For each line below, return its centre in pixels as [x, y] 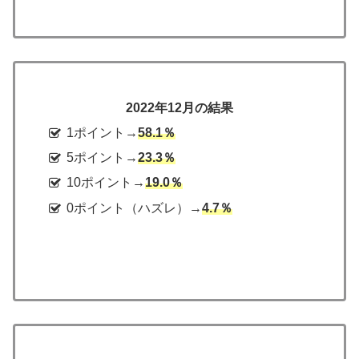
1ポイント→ [103, 132]
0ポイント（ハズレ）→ [135, 208]
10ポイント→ [106, 183]
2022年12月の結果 [179, 107]
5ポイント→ [103, 158]
